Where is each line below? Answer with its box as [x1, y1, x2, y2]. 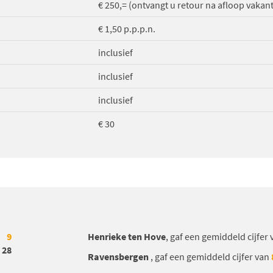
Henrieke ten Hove [88, 230, 166, 243]
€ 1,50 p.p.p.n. [98, 23, 155, 35]
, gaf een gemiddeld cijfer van [151, 250, 271, 263]
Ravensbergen [88, 250, 151, 263]
